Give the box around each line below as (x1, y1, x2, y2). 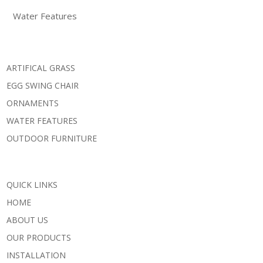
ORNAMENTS (6, 97, 59, 109)
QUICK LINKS (6, 178, 58, 190)
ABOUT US (6, 214, 48, 225)
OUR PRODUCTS (6, 231, 71, 243)
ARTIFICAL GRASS (6, 62, 75, 73)
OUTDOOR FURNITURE (6, 132, 97, 144)
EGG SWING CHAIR (6, 79, 79, 91)
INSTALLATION (6, 249, 66, 261)
